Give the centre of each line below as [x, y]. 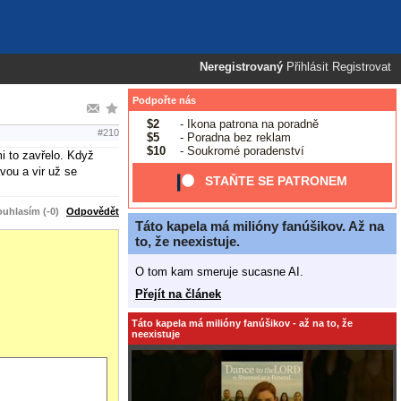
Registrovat [362, 67]
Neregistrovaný [241, 67]
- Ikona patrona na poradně [247, 124]
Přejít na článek [178, 294]
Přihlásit [307, 67]
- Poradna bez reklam [233, 137]
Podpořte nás [164, 100]
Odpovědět [93, 211]
